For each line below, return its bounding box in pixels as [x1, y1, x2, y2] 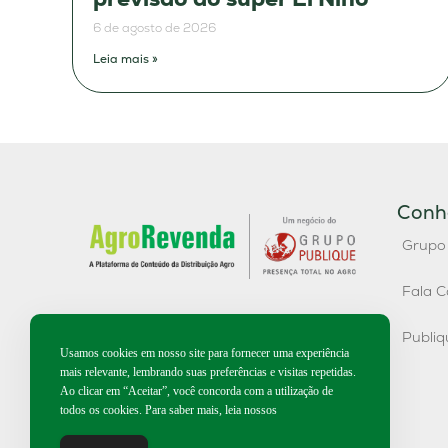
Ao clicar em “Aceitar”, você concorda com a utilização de [60, 384, 333, 398]
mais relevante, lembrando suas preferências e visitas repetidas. [60, 365, 356, 379]
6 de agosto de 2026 [93, 20, 216, 37]
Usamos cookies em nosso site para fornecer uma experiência [60, 346, 349, 360]
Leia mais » [93, 51, 158, 68]
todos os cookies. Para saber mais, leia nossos [60, 403, 277, 417]
